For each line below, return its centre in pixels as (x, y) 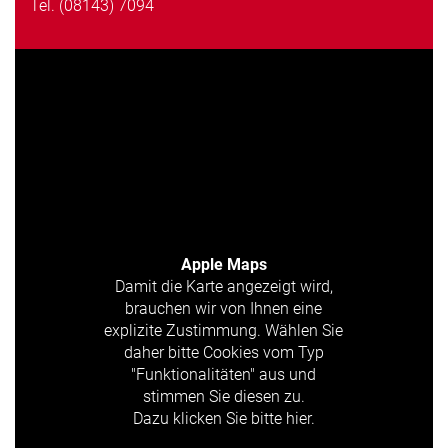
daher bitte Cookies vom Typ (223, 353)
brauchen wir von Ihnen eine (224, 309)
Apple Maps (223, 265)
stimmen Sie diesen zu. (223, 397)
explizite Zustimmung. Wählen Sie (224, 331)
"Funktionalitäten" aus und (224, 375)
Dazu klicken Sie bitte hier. (223, 419)
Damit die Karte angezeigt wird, (223, 287)
